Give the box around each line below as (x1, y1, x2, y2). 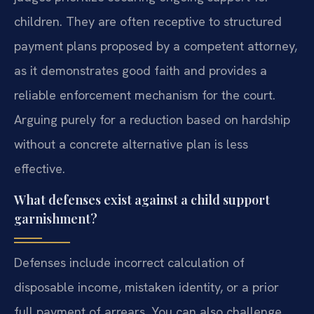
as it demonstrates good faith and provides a (14, 62, 267, 79)
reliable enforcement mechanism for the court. (14, 87, 275, 104)
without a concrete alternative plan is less (14, 136, 248, 153)
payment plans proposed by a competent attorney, (14, 38, 297, 55)
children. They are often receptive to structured (14, 13, 282, 30)
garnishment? (14, 210, 97, 228)
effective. (14, 161, 65, 177)
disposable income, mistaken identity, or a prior (14, 279, 279, 296)
